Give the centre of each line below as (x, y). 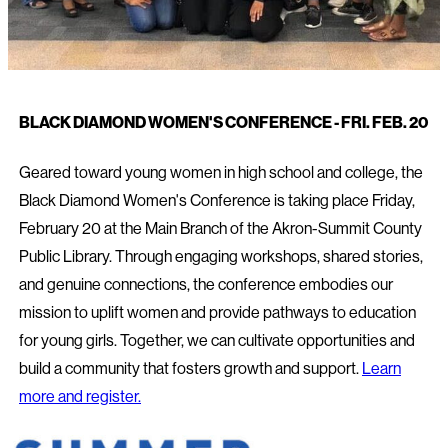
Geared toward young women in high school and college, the (221, 172)
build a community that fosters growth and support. (190, 368)
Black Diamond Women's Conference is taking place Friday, (217, 200)
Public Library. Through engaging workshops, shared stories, (221, 256)
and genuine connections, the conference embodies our (206, 284)
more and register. (80, 396)
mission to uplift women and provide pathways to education (217, 312)
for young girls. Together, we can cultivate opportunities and (217, 340)
